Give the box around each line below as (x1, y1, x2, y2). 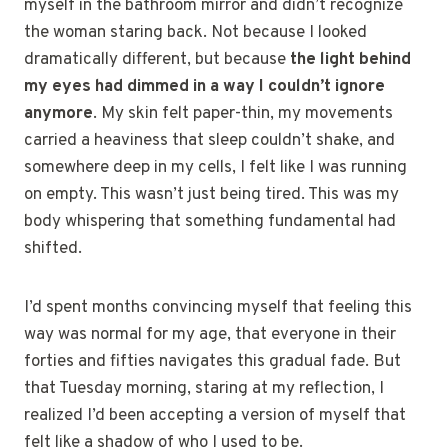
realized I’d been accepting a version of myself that (24, 405, 406, 427)
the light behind (290, 49, 411, 71)
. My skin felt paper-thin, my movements (93, 103, 393, 125)
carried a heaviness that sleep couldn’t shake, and (24, 130, 395, 152)
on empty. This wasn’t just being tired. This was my (24, 184, 399, 206)
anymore (24, 103, 93, 125)
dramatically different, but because (24, 49, 290, 71)
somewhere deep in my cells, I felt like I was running (24, 157, 407, 179)
